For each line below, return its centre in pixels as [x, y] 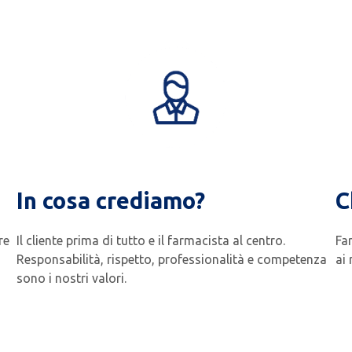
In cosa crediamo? [111, 201]
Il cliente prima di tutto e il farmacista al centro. [151, 241]
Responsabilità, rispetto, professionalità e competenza [172, 260]
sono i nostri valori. [72, 279]
